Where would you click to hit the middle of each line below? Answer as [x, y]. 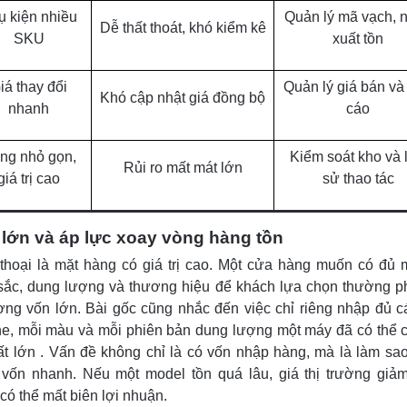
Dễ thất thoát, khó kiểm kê [183, 27]
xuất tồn [358, 38]
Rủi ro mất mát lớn [183, 167]
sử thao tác [358, 178]
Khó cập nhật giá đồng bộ [183, 97]
